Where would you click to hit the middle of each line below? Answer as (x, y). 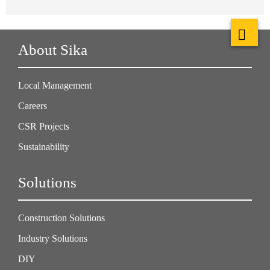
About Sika (53, 49)
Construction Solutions (61, 218)
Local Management (55, 85)
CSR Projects (44, 126)
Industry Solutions (53, 238)
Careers (33, 105)
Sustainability (44, 146)
